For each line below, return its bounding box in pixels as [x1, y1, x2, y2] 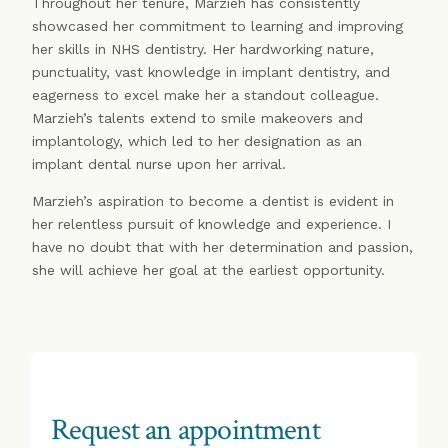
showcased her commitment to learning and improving [32, 18, 404, 35]
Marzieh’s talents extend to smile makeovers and [32, 110, 364, 127]
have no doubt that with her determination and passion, [32, 239, 414, 256]
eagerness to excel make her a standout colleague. [32, 87, 380, 104]
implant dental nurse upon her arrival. [32, 156, 287, 173]
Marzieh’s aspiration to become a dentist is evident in [32, 193, 395, 210]
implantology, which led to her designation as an [32, 133, 363, 150]
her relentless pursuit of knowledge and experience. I [32, 216, 392, 233]
